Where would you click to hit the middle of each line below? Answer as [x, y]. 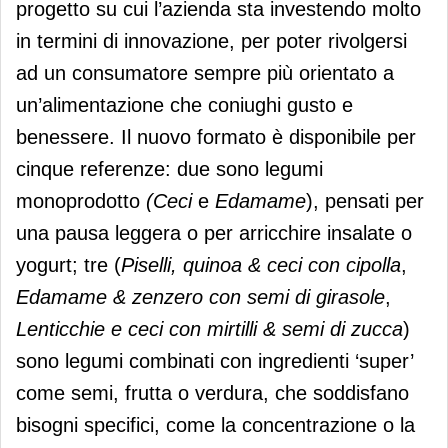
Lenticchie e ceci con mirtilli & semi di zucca [209, 328]
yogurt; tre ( [68, 264]
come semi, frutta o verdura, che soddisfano [212, 392]
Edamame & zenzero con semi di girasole [200, 296]
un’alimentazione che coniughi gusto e [184, 104]
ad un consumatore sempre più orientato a [205, 72]
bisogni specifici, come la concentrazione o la [215, 424]
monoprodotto [78, 200]
